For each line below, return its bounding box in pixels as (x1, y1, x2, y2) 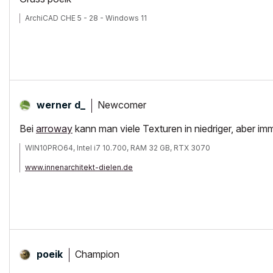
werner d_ (37, 99, 85, 111)
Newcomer (97, 98, 146, 111)
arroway (36, 122, 73, 135)
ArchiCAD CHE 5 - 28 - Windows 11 (25, 13, 147, 23)
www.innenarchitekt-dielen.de (25, 163, 133, 172)
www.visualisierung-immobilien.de (25, 172, 149, 182)
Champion (75, 247, 119, 260)
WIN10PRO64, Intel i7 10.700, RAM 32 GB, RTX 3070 (25, 143, 210, 152)
